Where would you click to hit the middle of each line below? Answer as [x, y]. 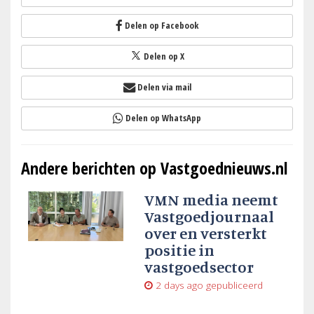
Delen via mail [164, 87]
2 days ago [179, 286]
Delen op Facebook [162, 26]
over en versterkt [205, 233]
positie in [179, 250]
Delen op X [164, 56]
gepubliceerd [233, 286]
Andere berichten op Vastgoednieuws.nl [154, 168]
